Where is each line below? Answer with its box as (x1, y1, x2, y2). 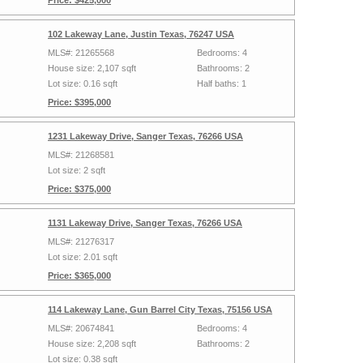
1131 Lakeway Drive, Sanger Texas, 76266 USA (48, 218, 242, 228)
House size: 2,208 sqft (48, 339, 136, 348)
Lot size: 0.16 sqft (48, 79, 117, 88)
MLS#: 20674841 (48, 323, 114, 333)
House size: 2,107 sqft (48, 63, 136, 73)
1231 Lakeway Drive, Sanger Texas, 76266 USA (48, 131, 243, 141)
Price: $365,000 (48, 271, 111, 280)
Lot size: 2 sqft (48, 165, 105, 175)
